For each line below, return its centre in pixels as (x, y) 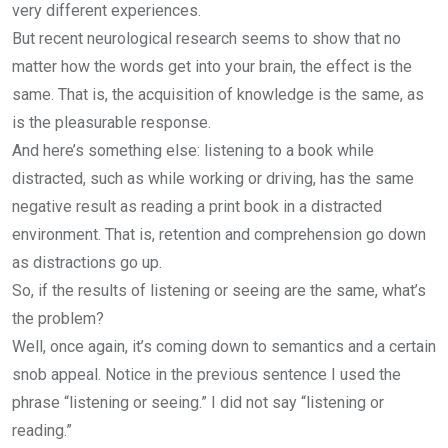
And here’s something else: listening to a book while (193, 150)
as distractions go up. (87, 262)
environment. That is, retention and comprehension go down (219, 234)
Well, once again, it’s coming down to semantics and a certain (224, 346)
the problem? (58, 318)
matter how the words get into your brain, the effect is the (212, 66)
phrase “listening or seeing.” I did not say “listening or (198, 402)
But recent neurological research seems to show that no (206, 38)
